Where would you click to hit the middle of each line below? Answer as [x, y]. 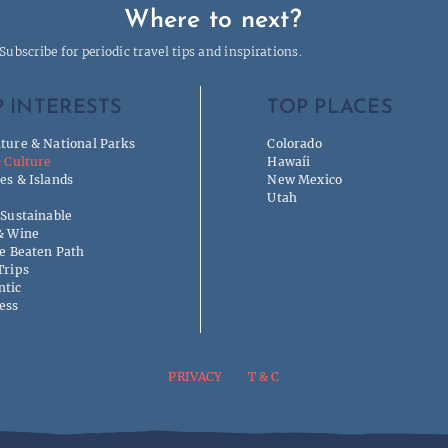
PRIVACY [195, 377]
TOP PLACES [330, 108]
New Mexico [305, 180]
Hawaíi [289, 162]
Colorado [294, 144]
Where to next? [213, 20]
